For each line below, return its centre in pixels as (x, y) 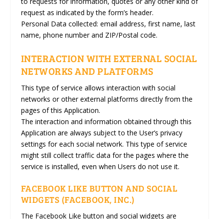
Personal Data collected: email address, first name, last (108, 24)
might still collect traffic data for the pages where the (105, 155)
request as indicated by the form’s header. (87, 13)
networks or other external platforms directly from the (107, 99)
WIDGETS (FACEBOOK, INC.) (78, 199)
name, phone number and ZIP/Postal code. (89, 35)
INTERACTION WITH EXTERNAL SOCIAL (109, 58)
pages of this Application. (60, 110)
